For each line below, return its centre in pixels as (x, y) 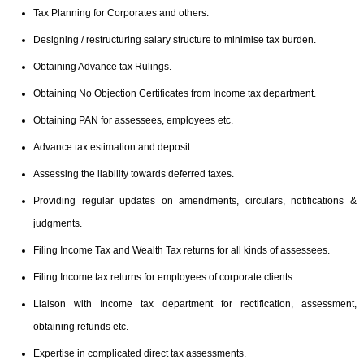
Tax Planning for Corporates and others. (121, 13)
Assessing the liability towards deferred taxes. (134, 174)
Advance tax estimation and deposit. (113, 147)
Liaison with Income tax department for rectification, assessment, (195, 304)
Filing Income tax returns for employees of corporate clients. (164, 277)
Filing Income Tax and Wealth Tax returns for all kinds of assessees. (182, 250)
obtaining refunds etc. (81, 327)
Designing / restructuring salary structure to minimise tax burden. (175, 40)
